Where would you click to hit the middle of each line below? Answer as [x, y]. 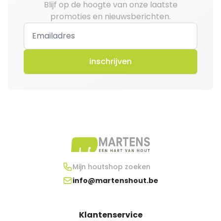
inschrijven [110, 62]
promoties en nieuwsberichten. [110, 17]
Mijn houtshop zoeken [111, 166]
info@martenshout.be [115, 180]
